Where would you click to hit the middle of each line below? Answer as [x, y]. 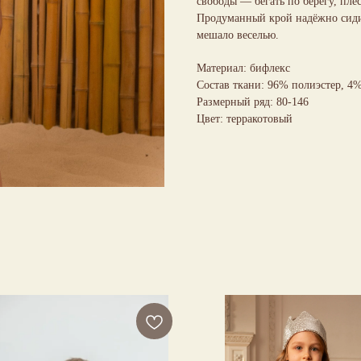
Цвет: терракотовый [245, 118]
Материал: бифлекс [243, 68]
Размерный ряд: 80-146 [253, 102]
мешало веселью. [238, 35]
